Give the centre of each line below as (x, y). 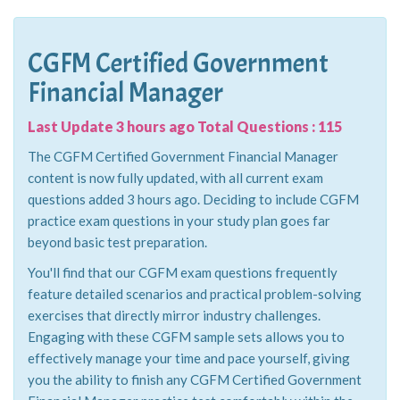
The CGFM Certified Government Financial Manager (183, 156)
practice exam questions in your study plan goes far (179, 221)
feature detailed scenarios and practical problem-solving (195, 294)
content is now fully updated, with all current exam (175, 178)
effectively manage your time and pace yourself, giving (189, 358)
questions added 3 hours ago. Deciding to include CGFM (193, 199)
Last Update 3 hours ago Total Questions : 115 (185, 126)
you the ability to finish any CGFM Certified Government (195, 379)
